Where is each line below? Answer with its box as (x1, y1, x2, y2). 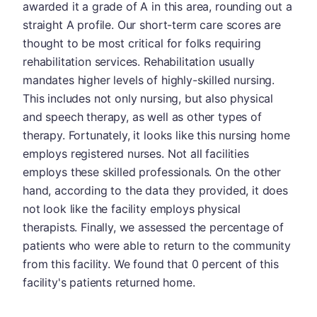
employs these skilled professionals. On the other (23, 164, 282, 179)
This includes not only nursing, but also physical (23, 91, 274, 105)
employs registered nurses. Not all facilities (23, 146, 249, 161)
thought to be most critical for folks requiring (23, 35, 261, 50)
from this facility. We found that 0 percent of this (23, 256, 279, 271)
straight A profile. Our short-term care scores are (23, 17, 281, 32)
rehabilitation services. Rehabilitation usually (23, 54, 255, 69)
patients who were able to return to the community (23, 238, 292, 253)
